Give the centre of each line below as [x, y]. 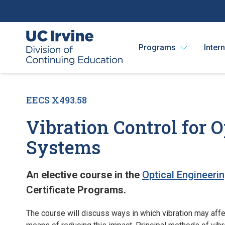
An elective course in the [84, 175]
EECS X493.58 [57, 100]
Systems [63, 147]
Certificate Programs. [76, 190]
